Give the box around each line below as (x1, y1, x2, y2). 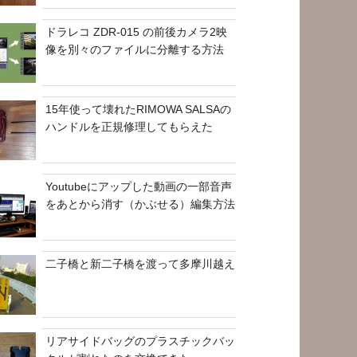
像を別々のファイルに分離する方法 (45, 42, 225, 56)
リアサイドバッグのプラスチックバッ (45, 334, 236, 347)
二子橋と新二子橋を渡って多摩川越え (45, 257, 236, 270)
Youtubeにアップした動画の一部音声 (45, 179, 233, 193)
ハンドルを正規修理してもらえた (45, 120, 214, 133)
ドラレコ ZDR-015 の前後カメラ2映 (45, 25, 228, 38)
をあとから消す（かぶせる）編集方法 (45, 197, 236, 210)
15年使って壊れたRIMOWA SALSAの (45, 102, 232, 116)
